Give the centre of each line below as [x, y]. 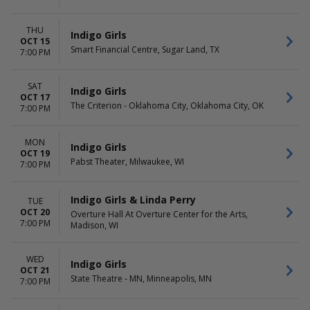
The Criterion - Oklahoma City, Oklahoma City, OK [167, 105]
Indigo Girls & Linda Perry [133, 200]
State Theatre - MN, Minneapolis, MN [141, 278]
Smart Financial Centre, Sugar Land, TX [145, 49]
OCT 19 [35, 153]
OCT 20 [35, 212]
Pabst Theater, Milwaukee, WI [127, 161]
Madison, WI [94, 225]
